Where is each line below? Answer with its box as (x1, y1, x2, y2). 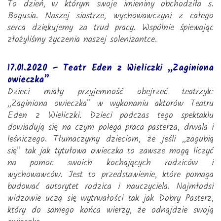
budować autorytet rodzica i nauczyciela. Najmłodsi (7, 180, 214, 194)
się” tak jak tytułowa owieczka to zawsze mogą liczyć (7, 144, 214, 158)
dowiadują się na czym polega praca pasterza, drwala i (7, 120, 214, 135)
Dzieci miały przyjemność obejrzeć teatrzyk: (7, 85, 214, 99)
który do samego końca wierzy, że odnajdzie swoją (7, 203, 214, 218)
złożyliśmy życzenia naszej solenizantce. (7, 33, 157, 47)
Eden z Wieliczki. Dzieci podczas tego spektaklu (7, 109, 214, 123)
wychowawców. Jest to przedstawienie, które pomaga (7, 168, 214, 182)
